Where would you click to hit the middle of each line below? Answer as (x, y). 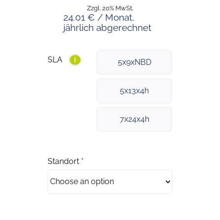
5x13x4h (135, 90)
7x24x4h (134, 119)
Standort (64, 161)
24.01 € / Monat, (98, 17)
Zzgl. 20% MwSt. (110, 8)
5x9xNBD (134, 62)
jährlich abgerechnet (107, 27)
